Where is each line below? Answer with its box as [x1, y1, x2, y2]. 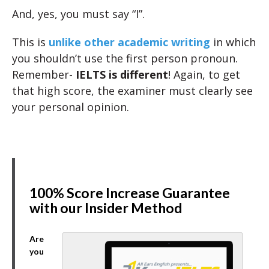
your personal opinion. [12, 100, 129, 114]
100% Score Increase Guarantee [29, 184, 230, 201]
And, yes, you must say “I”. [12, 7, 145, 21]
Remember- [12, 67, 76, 82]
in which [210, 35, 256, 49]
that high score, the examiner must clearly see [12, 83, 253, 98]
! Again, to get [168, 67, 240, 82]
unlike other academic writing [49, 35, 210, 49]
